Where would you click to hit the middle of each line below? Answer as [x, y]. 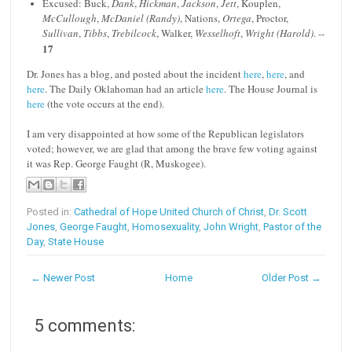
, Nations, [202, 18]
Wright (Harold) [279, 33]
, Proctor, [270, 18]
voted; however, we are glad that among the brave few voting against [172, 149]
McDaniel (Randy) [141, 18]
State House [76, 242]
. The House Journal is [271, 89]
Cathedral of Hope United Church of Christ [169, 212]
